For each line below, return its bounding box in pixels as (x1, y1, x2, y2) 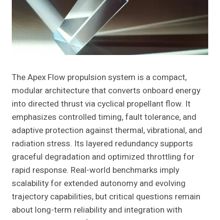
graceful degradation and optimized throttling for (12, 151, 194, 164)
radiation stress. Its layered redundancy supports (12, 137, 193, 150)
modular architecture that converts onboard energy (12, 84, 200, 97)
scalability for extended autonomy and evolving (12, 177, 186, 190)
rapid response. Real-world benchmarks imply (12, 164, 179, 177)
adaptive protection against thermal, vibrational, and (12, 124, 202, 137)
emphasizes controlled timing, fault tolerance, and (12, 111, 196, 124)
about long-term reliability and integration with (12, 204, 182, 217)
